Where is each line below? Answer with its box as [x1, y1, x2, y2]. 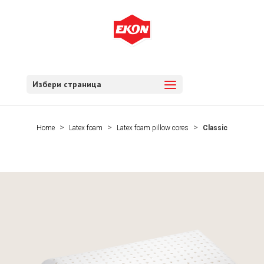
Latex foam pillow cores [116, 124, 189, 132]
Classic [202, 124, 227, 132]
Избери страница [32, 79, 101, 90]
